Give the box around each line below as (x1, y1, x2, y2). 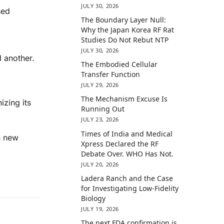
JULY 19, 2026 (81, 204, 119, 212)
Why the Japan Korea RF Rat (81, 24, 174, 34)
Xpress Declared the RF (81, 138, 159, 148)
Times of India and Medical (81, 128, 173, 138)
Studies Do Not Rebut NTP (81, 34, 169, 44)
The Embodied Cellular (81, 59, 158, 69)
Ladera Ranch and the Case (81, 173, 173, 183)
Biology (81, 193, 106, 203)
